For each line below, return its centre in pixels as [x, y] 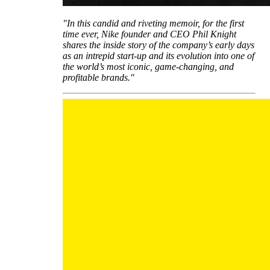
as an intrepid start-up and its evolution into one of [159, 56]
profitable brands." [99, 78]
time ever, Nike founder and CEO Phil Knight [149, 34]
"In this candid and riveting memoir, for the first [153, 24]
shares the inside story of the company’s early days [159, 45]
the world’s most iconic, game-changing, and [148, 67]
